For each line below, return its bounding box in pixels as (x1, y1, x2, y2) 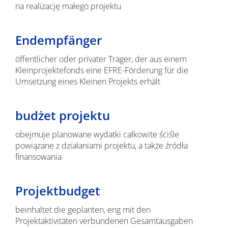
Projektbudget (15, 182, 100, 199)
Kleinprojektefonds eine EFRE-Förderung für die (15, 65, 188, 76)
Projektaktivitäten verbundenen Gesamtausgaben (15, 215, 193, 226)
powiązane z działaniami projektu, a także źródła (15, 140, 188, 151)
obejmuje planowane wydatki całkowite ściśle (15, 129, 179, 140)
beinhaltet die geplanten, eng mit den (15, 204, 153, 215)
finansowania (15, 151, 62, 162)
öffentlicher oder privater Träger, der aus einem (15, 53, 187, 65)
